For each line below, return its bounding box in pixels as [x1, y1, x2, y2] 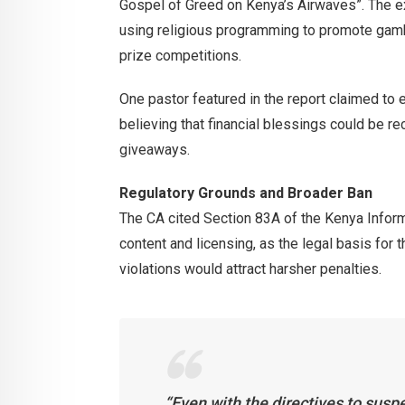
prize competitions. [119, 47, 241, 65]
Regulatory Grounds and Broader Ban [119, 184, 372, 202]
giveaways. [119, 141, 190, 159]
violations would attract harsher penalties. [119, 260, 381, 278]
